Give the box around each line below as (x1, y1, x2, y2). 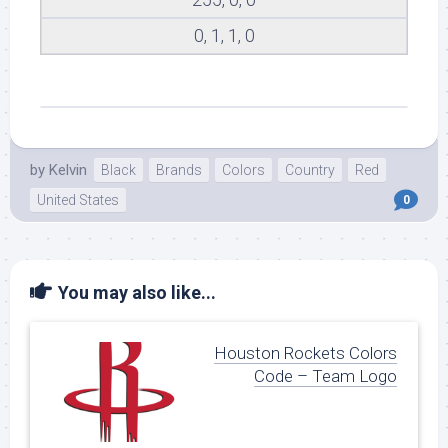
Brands (156, 162, 202, 179)
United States (37, 192, 119, 209)
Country (285, 162, 335, 179)
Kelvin (49, 161, 87, 180)
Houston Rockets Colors (214, 343, 397, 364)
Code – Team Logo (254, 366, 397, 387)
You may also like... (58, 282, 216, 304)
